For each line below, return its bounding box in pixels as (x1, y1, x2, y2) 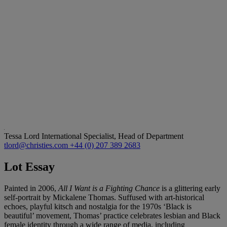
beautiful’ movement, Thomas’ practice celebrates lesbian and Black (4, 211, 220, 220)
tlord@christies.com (4, 140, 70, 149)
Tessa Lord (4, 131, 42, 140)
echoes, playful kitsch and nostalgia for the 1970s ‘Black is (4, 202, 192, 211)
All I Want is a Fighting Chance (56, 183, 160, 193)
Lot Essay (4, 160, 55, 173)
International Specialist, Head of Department (42, 131, 183, 140)
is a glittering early (160, 183, 220, 193)
